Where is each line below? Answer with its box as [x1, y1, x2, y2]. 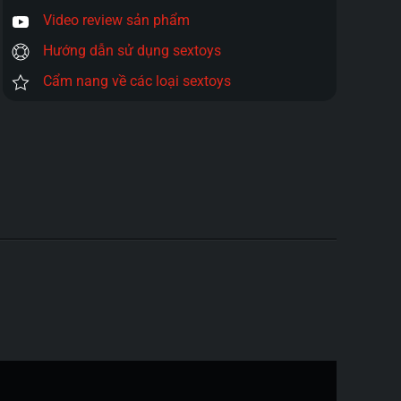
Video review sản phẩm [42, 12, 190, 29]
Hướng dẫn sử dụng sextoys [42, 42, 221, 59]
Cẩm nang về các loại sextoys [42, 73, 231, 90]
